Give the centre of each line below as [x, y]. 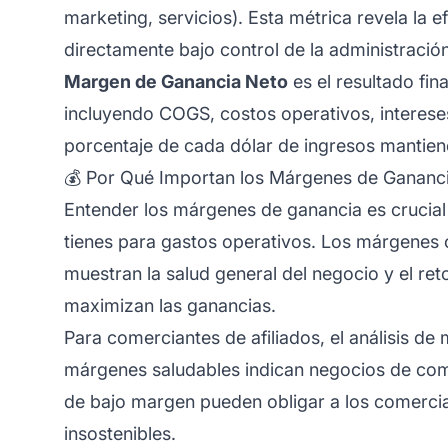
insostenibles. [120, 433]
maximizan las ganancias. [170, 305]
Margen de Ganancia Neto [176, 81]
